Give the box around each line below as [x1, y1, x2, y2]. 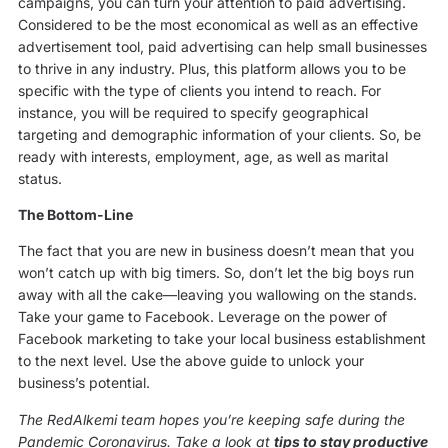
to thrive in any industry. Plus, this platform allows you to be [17, 59, 406, 77]
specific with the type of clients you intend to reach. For [17, 81, 381, 99]
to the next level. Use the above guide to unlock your [17, 352, 364, 370]
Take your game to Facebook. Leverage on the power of [17, 308, 387, 326]
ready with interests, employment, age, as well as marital [17, 147, 388, 165]
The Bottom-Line [17, 205, 133, 223]
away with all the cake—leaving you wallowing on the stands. [17, 286, 417, 304]
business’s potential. [17, 374, 150, 392]
